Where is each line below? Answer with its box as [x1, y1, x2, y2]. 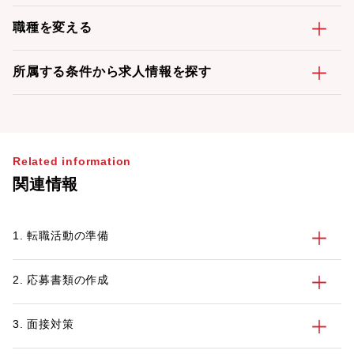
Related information [13, 155, 132, 168]
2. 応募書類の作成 [13, 273, 109, 286]
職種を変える [13, 21, 92, 34]
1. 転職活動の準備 [13, 229, 109, 242]
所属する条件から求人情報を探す [13, 65, 212, 78]
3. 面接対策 [13, 318, 74, 330]
